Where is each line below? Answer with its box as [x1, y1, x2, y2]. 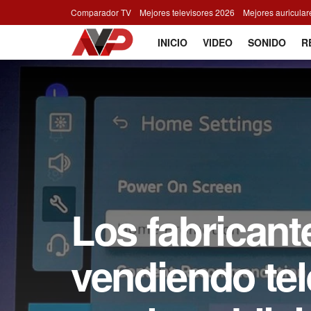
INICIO [158, 35, 187, 49]
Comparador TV [71, 6, 131, 18]
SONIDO [248, 35, 286, 49]
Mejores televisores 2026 [140, 6, 235, 18]
